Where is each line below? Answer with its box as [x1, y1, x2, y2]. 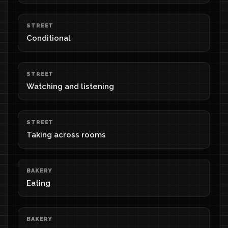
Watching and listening [26, 82, 114, 91]
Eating [26, 179, 50, 188]
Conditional [26, 34, 71, 43]
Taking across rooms [26, 130, 106, 139]
